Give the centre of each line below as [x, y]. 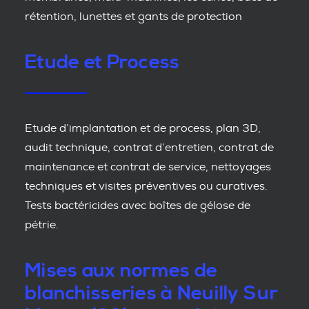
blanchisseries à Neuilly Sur [151, 293]
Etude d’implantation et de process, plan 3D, [143, 128]
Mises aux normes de [121, 271]
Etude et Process [102, 62]
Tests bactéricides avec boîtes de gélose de [138, 206]
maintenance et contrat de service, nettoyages [148, 167]
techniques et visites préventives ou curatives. [146, 186]
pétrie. [42, 225]
